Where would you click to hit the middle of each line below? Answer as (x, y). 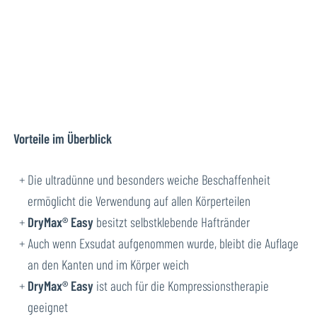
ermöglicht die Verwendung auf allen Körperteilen (139, 201)
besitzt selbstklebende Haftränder (172, 222)
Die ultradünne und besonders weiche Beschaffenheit (149, 180)
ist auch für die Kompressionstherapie (181, 286)
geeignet (48, 307)
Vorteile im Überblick (64, 138)
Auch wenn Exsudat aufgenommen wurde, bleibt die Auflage (163, 243)
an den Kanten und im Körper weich (109, 265)
